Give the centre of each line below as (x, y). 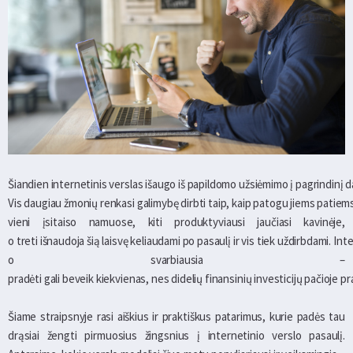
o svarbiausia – (176, 259)
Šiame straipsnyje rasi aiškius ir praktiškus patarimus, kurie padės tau (176, 316)
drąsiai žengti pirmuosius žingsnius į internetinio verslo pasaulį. (176, 335)
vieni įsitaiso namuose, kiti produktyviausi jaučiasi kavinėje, (176, 221)
